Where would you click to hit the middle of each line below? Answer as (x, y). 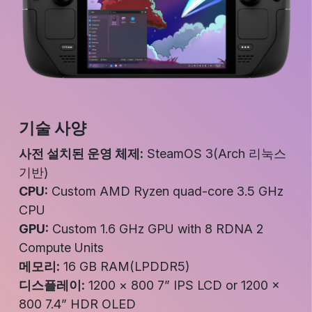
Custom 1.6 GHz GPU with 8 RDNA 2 (156, 229)
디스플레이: (52, 286)
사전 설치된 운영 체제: (81, 154)
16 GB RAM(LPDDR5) (125, 267)
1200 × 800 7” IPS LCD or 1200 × (182, 286)
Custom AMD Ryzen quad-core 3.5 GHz (166, 192)
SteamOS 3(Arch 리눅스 (215, 154)
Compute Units (61, 248)
